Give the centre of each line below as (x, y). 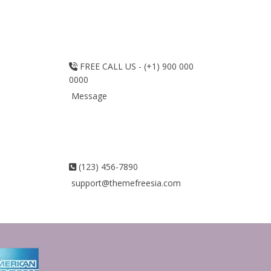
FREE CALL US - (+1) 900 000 (135, 67)
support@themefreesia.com (125, 183)
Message (88, 96)
